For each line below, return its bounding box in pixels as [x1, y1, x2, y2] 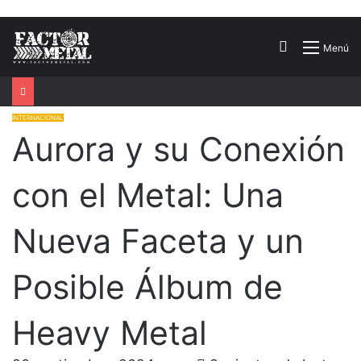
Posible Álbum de [12, 266, 283, 307]
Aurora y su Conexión [12, 128, 345, 169]
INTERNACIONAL [12, 113, 64, 122]
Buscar [291, 38, 332, 55]
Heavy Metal [12, 312, 207, 353]
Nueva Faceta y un [12, 220, 304, 261]
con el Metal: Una [12, 174, 284, 215]
